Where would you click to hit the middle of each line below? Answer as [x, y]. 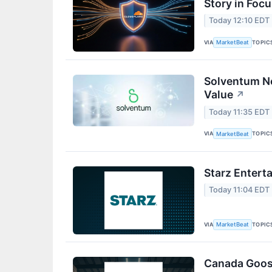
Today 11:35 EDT [240, 112]
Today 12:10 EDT [240, 21]
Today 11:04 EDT [240, 189]
